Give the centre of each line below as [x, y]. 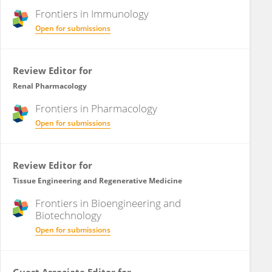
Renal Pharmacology [50, 86]
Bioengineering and [136, 203]
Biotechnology [68, 215]
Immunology [120, 14]
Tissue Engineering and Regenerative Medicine [97, 181]
